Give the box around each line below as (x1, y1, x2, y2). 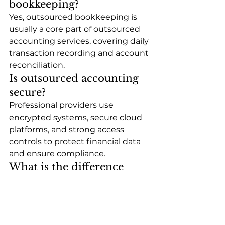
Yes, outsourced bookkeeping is (9, 12, 139, 22)
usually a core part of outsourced (9, 24, 142, 34)
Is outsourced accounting (9, 72, 142, 84)
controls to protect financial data (9, 136, 143, 146)
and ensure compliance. (9, 148, 105, 158)
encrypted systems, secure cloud (9, 112, 144, 122)
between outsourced (9, 174, 116, 187)
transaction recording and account (9, 48, 151, 58)
